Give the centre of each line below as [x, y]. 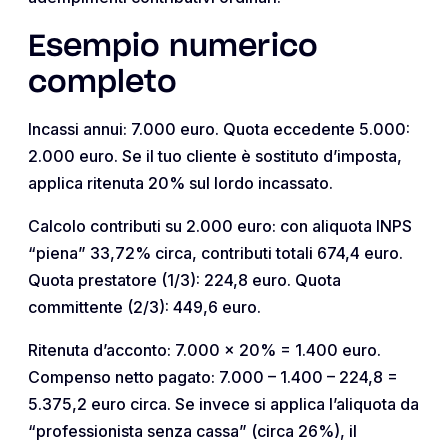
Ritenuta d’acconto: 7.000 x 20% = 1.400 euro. [204, 350]
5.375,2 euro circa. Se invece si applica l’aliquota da [223, 404]
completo [102, 83]
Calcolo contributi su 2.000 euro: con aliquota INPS [220, 226]
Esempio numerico [173, 47]
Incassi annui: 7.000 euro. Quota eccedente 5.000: [219, 129]
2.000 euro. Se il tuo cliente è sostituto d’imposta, [215, 156]
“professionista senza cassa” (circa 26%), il [192, 431]
